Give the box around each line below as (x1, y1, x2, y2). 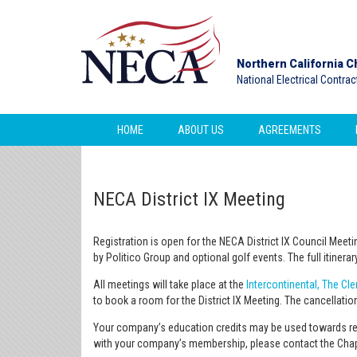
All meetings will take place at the (93, 277, 246, 291)
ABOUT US (178, 123, 224, 136)
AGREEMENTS (258, 123, 321, 136)
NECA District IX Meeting (93, 187, 285, 210)
